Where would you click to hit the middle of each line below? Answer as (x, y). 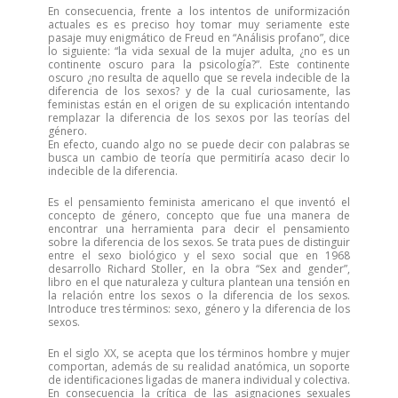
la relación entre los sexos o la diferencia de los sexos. (199, 295)
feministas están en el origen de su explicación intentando (199, 104)
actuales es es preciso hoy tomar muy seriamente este (199, 24)
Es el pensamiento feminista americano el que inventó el (199, 202)
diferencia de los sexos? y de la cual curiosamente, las (199, 91)
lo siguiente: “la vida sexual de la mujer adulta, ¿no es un (199, 51)
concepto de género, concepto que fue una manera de (199, 215)
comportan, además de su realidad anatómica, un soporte (199, 366)
